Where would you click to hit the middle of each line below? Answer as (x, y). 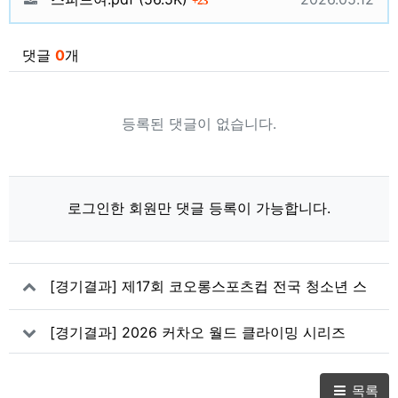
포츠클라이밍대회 (107, 310)
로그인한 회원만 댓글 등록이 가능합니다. (199, 208)
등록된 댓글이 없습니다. (199, 123)
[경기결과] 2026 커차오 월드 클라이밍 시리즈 (198, 332)
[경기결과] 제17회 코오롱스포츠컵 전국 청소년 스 (208, 286)
